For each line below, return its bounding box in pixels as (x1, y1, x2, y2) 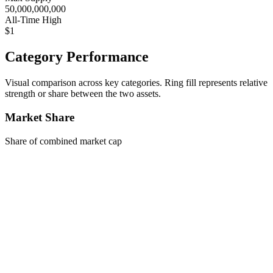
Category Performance (5, 49, 149, 65)
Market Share (5, 110, 74, 124)
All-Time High (5, 15, 62, 26)
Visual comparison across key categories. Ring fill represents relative (5, 77, 268, 88)
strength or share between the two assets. (5, 88, 161, 99)
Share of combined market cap (5, 135, 122, 146)
